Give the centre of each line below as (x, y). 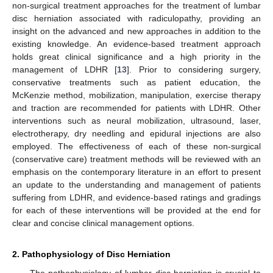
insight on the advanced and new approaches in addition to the (136, 31)
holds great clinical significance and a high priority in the (136, 56)
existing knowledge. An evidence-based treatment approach (136, 44)
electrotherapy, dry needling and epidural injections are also (136, 133)
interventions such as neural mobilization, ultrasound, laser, (136, 120)
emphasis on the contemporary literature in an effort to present (136, 172)
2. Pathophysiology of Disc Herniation (91, 254)
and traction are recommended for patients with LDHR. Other (136, 108)
